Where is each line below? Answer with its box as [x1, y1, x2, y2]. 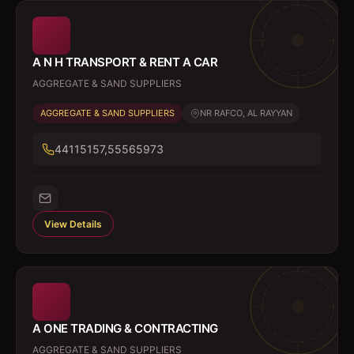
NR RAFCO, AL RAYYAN [200, 107, 292, 119]
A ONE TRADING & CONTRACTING [32, 321, 218, 336]
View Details [44, 218, 102, 230]
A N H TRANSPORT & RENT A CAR [32, 55, 217, 70]
